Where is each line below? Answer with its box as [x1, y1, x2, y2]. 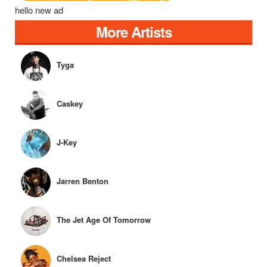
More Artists [95, 21, 172, 42]
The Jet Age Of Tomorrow [57, 214, 151, 226]
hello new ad [15, 4, 63, 17]
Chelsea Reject [57, 253, 111, 265]
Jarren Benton [57, 175, 108, 187]
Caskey [57, 98, 83, 110]
